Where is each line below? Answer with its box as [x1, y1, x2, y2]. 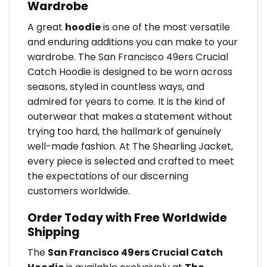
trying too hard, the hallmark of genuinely [27, 124, 221, 138]
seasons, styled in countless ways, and [27, 79, 204, 94]
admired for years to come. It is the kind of [27, 94, 225, 108]
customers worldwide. [27, 184, 130, 198]
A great [27, 20, 65, 34]
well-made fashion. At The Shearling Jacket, [27, 139, 233, 153]
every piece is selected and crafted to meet [27, 154, 234, 168]
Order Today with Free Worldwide [27, 209, 227, 226]
